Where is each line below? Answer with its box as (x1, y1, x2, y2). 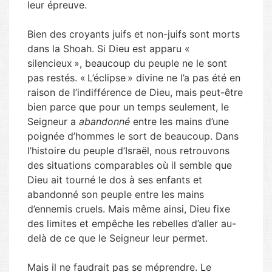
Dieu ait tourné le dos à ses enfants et (27, 174, 202, 186)
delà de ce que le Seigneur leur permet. (27, 232, 208, 244)
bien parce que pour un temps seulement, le (27, 101, 229, 113)
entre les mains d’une (130, 115, 229, 127)
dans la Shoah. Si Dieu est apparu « (27, 42, 192, 55)
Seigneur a (27, 115, 79, 127)
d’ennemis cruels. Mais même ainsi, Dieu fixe (27, 203, 230, 215)
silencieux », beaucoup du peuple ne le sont (27, 57, 227, 69)
